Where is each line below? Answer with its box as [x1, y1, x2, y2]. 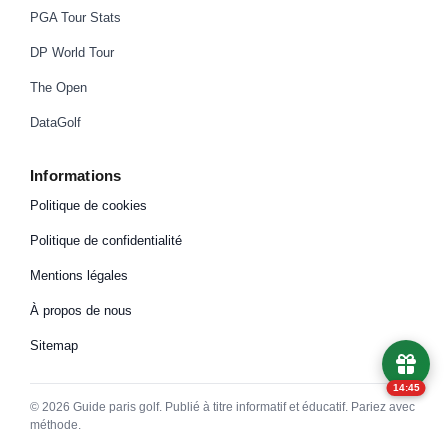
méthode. [30, 417, 81, 432]
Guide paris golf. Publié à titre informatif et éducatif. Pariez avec [73, 399, 415, 414]
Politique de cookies [30, 197, 147, 213]
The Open [30, 79, 87, 95]
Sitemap [30, 337, 78, 353]
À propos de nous [30, 302, 132, 318]
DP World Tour [30, 44, 114, 60]
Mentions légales [30, 267, 128, 283]
